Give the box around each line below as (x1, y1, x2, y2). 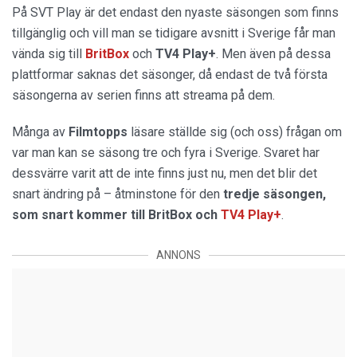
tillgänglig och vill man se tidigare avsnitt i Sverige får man (12, 25, 335, 41)
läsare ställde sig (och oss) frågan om (131, 124, 342, 139)
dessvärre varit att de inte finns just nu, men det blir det (12, 166, 317, 181)
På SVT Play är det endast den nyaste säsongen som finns (12, 5, 339, 20)
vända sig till (12, 46, 85, 61)
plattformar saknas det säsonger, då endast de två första (12, 67, 328, 82)
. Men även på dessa (216, 46, 331, 61)
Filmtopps (69, 124, 131, 139)
